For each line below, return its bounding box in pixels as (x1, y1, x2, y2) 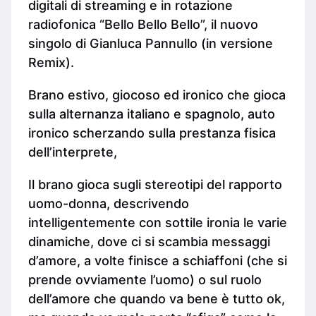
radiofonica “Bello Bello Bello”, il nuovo (28, 17, 258, 32)
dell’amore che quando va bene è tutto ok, (28, 291, 285, 306)
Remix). (28, 55, 74, 70)
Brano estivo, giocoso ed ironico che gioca (28, 87, 286, 102)
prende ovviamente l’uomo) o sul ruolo (28, 272, 262, 287)
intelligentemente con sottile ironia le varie (28, 214, 287, 230)
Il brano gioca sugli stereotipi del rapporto (28, 176, 282, 192)
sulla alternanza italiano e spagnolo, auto (28, 106, 275, 121)
